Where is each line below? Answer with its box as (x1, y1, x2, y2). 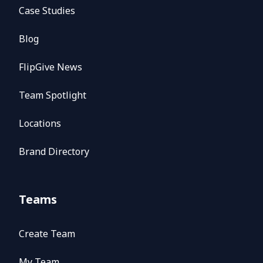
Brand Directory (19, 145, 89, 159)
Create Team (19, 227, 75, 241)
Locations (19, 117, 61, 130)
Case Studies (19, 4, 75, 18)
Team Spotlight (19, 89, 86, 102)
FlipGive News (19, 60, 82, 74)
